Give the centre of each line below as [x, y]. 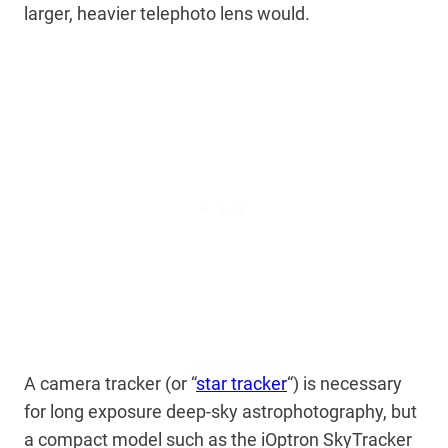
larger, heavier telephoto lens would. [169, 14]
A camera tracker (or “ [110, 384]
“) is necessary [344, 384]
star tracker [241, 384]
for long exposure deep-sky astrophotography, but [220, 412]
